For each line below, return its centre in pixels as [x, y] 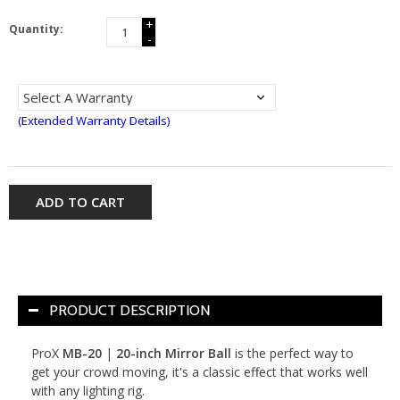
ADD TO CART [80, 201]
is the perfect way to [294, 353]
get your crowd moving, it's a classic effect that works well [200, 371]
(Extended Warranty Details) [94, 120]
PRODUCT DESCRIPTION [129, 310]
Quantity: [36, 29]
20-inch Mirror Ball [175, 353]
